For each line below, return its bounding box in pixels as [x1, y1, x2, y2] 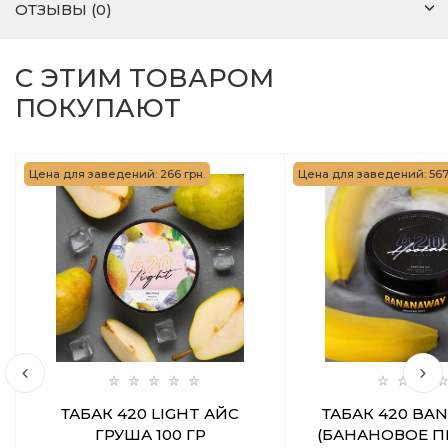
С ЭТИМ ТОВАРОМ [15, 62, 274, 94]
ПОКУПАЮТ [15, 92, 181, 124]
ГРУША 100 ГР [94, 425, 206, 444]
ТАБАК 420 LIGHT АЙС [61, 404, 239, 423]
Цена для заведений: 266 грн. [29, 167, 205, 181]
